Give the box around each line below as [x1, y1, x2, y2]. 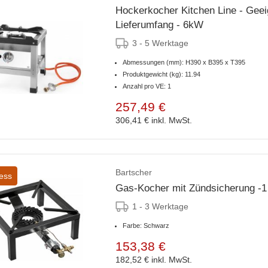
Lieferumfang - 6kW [115, 19, 203, 31]
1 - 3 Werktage [132, 201, 188, 211]
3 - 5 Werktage [132, 38, 188, 48]
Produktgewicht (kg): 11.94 [123, 70, 200, 78]
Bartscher [115, 167, 152, 177]
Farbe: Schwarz [123, 221, 169, 229]
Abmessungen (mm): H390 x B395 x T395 [123, 58, 245, 66]
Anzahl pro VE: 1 [123, 82, 171, 90]
